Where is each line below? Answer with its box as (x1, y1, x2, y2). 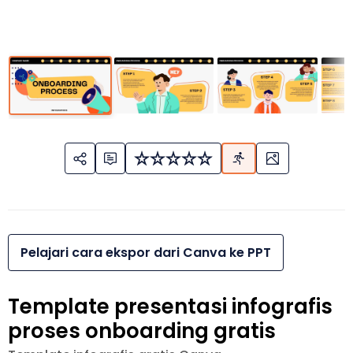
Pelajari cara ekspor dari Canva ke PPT (20, 243, 271, 262)
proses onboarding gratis (8, 317, 276, 346)
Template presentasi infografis (8, 292, 333, 321)
